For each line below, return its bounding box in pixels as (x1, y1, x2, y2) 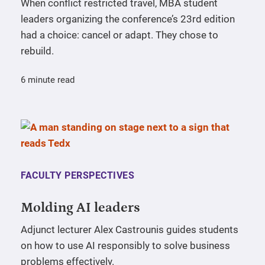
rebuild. (21, 45, 54, 57)
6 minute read (21, 75, 75, 86)
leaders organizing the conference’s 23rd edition (21, 13, 235, 25)
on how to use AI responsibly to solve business (21, 240, 230, 252)
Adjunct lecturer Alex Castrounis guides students (21, 224, 238, 236)
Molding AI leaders (21, 200, 140, 216)
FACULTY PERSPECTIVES (21, 170, 134, 182)
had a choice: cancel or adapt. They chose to (21, 29, 218, 41)
